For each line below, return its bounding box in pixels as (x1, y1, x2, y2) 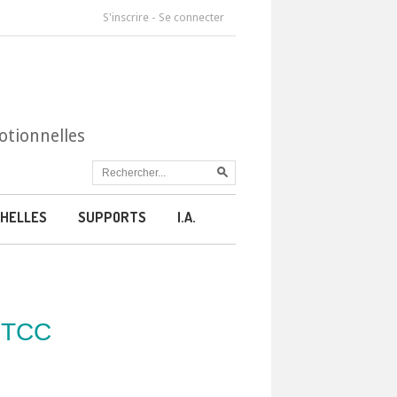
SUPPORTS (78, 208, 146, 226)
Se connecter (159, 11, 224, 24)
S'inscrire (103, 11, 149, 24)
